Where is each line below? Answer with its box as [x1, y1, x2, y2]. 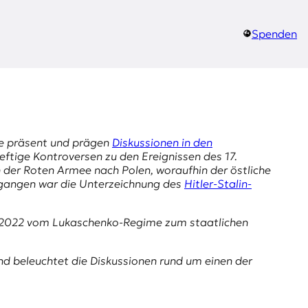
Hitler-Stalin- [184, 177, 252, 191]
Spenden [252, 27, 297, 41]
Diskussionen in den [112, 135, 212, 150]
